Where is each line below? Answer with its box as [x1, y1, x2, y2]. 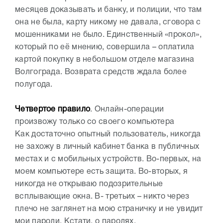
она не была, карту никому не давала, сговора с [15, 18, 201, 26]
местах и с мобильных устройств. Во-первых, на [15, 155, 202, 163]
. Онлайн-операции [90, 106, 164, 113]
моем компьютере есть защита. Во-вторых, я [15, 168, 188, 175]
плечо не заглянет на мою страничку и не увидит [15, 205, 203, 213]
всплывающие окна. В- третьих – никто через [15, 193, 190, 200]
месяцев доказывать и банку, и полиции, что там [15, 6, 202, 13]
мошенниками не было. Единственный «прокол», [15, 31, 202, 38]
